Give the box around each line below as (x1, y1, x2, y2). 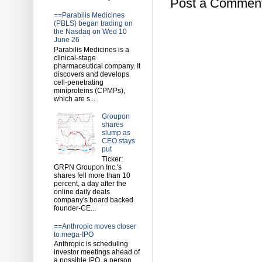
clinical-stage (54, 53, 96, 62)
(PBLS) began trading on (54, 19, 133, 28)
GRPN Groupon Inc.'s (54, 163, 122, 171)
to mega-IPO (54, 230, 94, 239)
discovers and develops (54, 70, 129, 78)
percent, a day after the (54, 179, 126, 188)
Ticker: (101, 154, 126, 163)
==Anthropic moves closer (54, 222, 136, 230)
